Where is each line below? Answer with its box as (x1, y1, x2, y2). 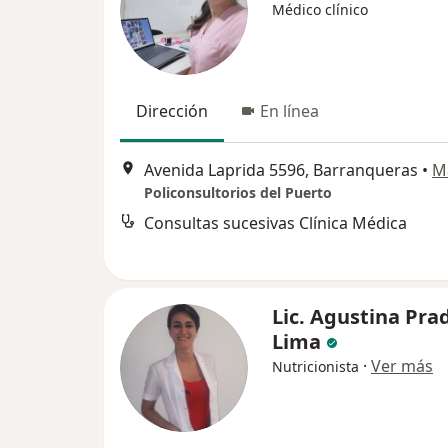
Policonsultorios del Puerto (144, 183, 332, 203)
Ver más (371, 355, 433, 377)
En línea (260, 100, 319, 122)
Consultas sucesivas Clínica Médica (144, 212, 407, 235)
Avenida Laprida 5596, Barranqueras (144, 159, 418, 182)
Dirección (136, 100, 208, 122)
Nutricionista (272, 357, 359, 376)
